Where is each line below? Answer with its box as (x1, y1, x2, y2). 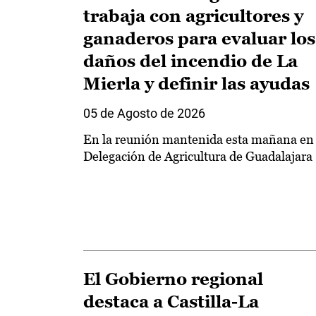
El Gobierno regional (83, 269, 263, 288)
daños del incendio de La (83, 51, 298, 71)
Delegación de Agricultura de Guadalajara (83, 149, 312, 164)
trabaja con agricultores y (83, 6, 303, 25)
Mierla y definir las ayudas (83, 74, 310, 93)
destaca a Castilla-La (83, 291, 259, 311)
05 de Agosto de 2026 (83, 106, 205, 121)
